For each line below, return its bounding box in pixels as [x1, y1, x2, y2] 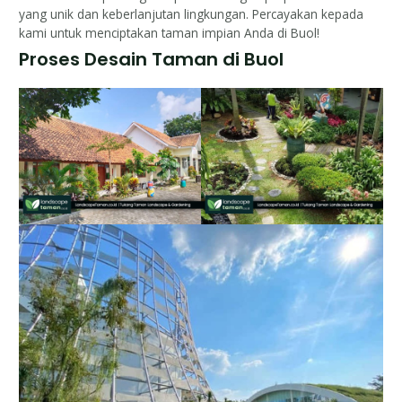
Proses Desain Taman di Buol [19, 46, 284, 72]
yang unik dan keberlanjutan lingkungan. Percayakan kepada [19, 4, 364, 22]
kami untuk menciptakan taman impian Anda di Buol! [19, 23, 320, 41]
